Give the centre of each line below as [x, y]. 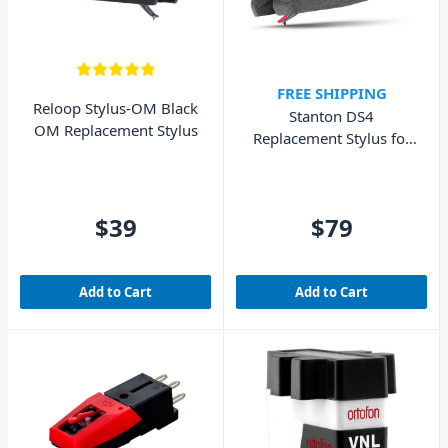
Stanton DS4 [331, 116]
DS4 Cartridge [331, 160]
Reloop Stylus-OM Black [115, 107]
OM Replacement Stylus [115, 129]
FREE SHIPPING [331, 92]
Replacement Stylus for [331, 138]
